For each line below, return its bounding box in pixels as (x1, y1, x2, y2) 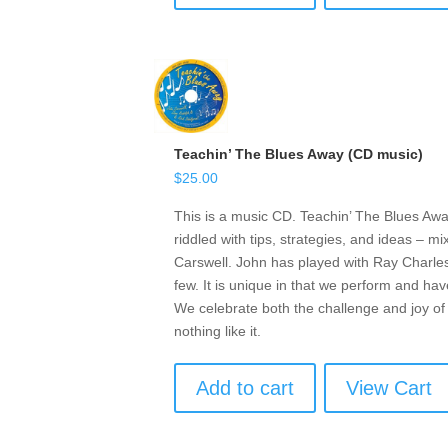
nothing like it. (174, 322, 262, 339)
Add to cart (196, 376, 295, 399)
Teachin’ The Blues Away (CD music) (174, 146, 424, 163)
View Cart (346, 376, 433, 399)
